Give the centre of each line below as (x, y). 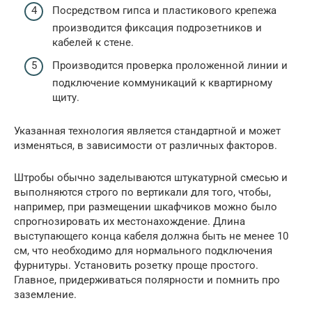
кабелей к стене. (93, 42)
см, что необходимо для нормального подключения (143, 251)
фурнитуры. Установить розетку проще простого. (136, 266)
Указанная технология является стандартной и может (147, 131)
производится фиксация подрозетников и (157, 28)
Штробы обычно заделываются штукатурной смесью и (151, 178)
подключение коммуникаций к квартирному (162, 83)
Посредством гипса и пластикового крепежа (164, 10)
